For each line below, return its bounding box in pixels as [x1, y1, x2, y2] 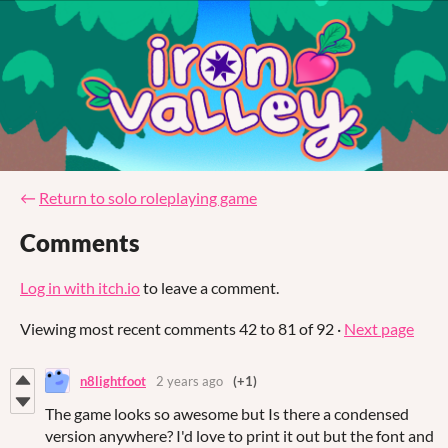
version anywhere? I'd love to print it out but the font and [45, 426, 434, 446]
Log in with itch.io [20, 278, 140, 298]
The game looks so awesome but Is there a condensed [45, 404, 409, 424]
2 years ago [156, 372, 223, 389]
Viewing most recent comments [20, 319, 239, 339]
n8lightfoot [80, 372, 146, 389]
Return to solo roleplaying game [39, 188, 257, 208]
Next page [344, 319, 414, 339]
